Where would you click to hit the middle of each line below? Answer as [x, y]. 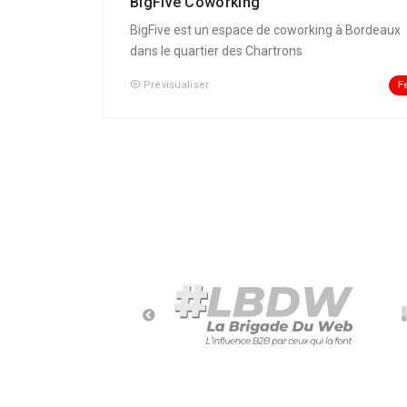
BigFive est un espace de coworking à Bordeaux [265, 30]
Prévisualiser [176, 85]
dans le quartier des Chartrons [216, 51]
